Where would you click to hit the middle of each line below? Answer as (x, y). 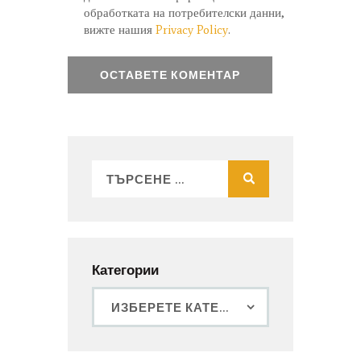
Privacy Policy (192, 29)
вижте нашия (120, 29)
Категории (125, 269)
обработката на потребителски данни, (185, 12)
